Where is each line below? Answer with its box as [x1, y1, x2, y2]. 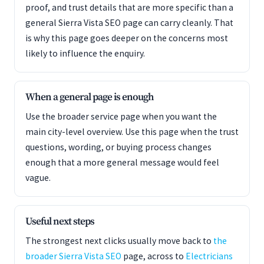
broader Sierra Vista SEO [25, 250, 121, 262]
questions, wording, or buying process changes [25, 141, 212, 153]
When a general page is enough [25, 91, 154, 104]
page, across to [121, 250, 186, 262]
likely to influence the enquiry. [25, 48, 145, 59]
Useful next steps [25, 215, 94, 228]
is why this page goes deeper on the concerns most [25, 32, 228, 44]
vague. [25, 172, 51, 183]
